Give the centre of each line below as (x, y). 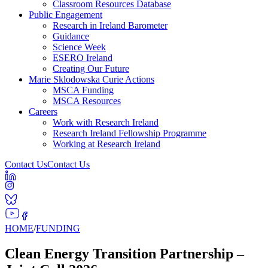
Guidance (71, 36)
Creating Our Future (91, 68)
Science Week (79, 47)
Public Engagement (66, 15)
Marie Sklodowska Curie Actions (92, 79)
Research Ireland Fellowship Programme (130, 133)
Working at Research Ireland (106, 144)
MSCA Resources (87, 101)
